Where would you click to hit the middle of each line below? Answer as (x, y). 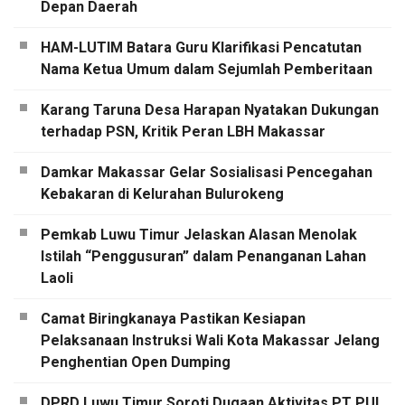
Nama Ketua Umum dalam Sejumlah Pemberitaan (207, 70)
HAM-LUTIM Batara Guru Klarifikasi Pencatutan (201, 48)
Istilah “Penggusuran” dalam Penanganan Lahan (203, 257)
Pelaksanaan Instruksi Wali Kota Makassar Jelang (210, 341)
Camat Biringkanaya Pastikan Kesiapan (173, 319)
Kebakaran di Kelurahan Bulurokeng (162, 194)
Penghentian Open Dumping (136, 363)
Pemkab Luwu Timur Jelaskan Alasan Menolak (199, 235)
